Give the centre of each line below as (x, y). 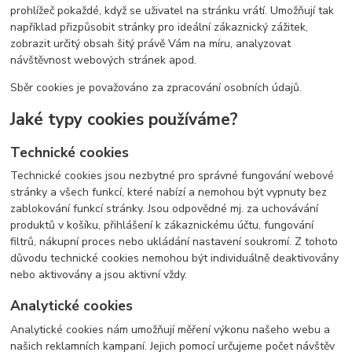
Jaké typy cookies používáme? (125, 120)
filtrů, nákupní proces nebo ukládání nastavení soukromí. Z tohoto (174, 242)
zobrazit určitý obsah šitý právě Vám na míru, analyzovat (151, 43)
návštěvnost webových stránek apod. (104, 60)
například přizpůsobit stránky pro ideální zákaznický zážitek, (159, 27)
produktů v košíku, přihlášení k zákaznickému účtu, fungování (162, 225)
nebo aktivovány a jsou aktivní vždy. (99, 275)
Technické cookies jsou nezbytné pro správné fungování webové (172, 176)
